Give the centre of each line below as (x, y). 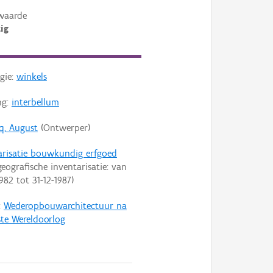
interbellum (35, 102)
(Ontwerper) (64, 128)
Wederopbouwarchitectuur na (65, 206)
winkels (31, 77)
